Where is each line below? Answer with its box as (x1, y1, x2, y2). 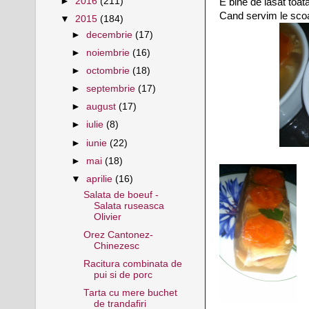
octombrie (86, 66, 133, 76)
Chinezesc (93, 240, 139, 251)
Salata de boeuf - (83, 189, 159, 200)
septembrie (86, 83, 139, 94)
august (86, 101, 119, 112)
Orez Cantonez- (83, 229, 153, 240)
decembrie (86, 29, 136, 40)
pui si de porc (93, 269, 152, 280)
